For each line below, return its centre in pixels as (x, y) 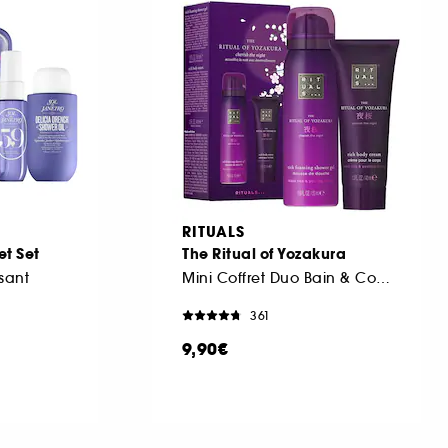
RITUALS (213, 231)
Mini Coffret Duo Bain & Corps (383, 277)
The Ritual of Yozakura (264, 253)
